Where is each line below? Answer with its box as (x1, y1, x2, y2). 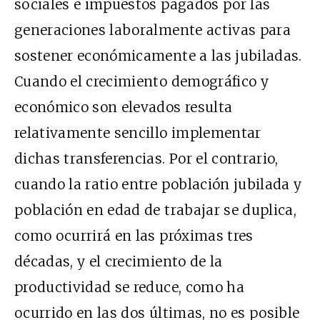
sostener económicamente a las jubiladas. (14, 47, 302, 65)
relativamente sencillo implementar (14, 124, 261, 142)
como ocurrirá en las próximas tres (14, 227, 254, 245)
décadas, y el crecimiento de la (14, 253, 223, 271)
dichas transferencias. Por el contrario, (14, 150, 279, 168)
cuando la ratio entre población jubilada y (14, 176, 302, 194)
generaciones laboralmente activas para (14, 21, 291, 39)
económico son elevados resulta (14, 99, 233, 116)
